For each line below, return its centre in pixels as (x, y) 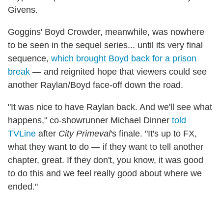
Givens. (23, 10)
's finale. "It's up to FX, (154, 134)
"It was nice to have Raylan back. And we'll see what (110, 107)
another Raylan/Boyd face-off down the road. (96, 85)
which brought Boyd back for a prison (124, 59)
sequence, (29, 59)
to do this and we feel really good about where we (105, 174)
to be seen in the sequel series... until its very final (105, 45)
